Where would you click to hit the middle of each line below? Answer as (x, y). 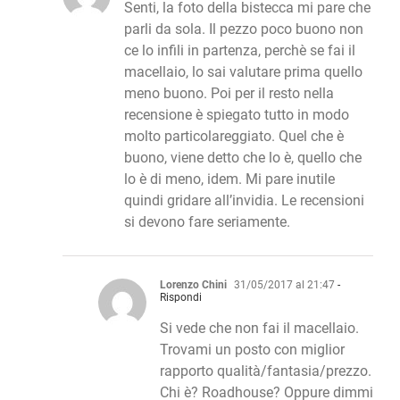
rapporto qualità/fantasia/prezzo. (266, 371)
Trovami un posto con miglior (252, 350)
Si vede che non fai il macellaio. (259, 329)
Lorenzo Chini (193, 285)
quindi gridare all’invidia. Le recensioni (244, 201)
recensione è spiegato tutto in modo (237, 115)
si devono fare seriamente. (207, 222)
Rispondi (181, 298)
